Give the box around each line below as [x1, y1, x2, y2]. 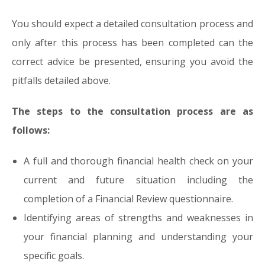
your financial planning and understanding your [24, 230, 253, 243]
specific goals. [24, 249, 84, 262]
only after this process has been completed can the [12, 36, 253, 49]
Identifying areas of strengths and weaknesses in [24, 211, 253, 224]
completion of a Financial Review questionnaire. [24, 192, 233, 205]
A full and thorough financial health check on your [24, 154, 253, 167]
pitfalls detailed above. [12, 74, 111, 87]
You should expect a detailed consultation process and [12, 17, 253, 30]
